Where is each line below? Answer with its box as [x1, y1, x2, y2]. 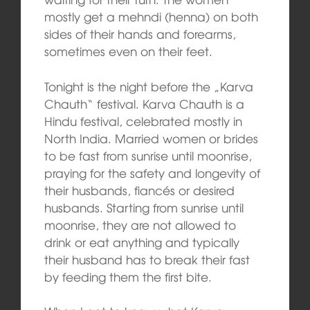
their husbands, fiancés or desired [44, 181, 235, 199]
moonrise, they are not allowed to [44, 215, 236, 233]
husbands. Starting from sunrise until [44, 198, 244, 216]
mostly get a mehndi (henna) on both [44, 8, 258, 26]
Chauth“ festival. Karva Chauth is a [44, 94, 244, 112]
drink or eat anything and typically [44, 232, 239, 250]
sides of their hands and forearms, [44, 25, 236, 43]
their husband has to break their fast [44, 250, 250, 268]
